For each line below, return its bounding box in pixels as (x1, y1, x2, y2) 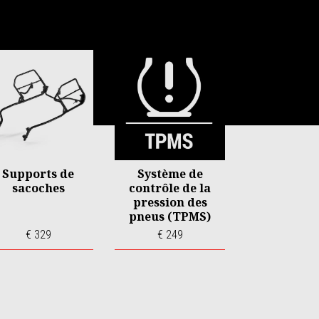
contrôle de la (129, 179, 211, 196)
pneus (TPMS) (129, 208, 211, 224)
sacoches (11, 179, 65, 196)
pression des (132, 194, 207, 210)
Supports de (2, 165, 74, 182)
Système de (137, 165, 203, 182)
